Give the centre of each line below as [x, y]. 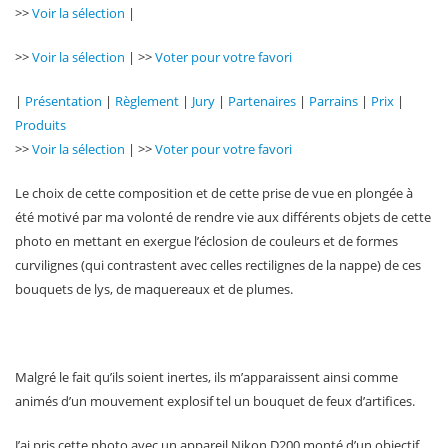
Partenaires [262, 100]
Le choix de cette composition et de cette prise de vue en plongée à [214, 192]
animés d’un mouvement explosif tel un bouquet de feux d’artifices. [215, 400]
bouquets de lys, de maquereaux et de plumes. [154, 288]
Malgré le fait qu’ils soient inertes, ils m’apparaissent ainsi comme [206, 376]
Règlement [147, 100]
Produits [40, 124]
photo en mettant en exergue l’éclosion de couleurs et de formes [206, 240]
